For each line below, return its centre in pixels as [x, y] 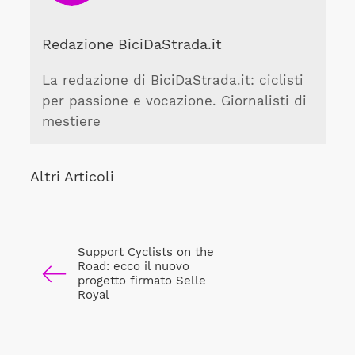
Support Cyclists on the [145, 252]
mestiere [71, 121]
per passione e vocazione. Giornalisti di [174, 101]
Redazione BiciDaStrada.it [132, 44]
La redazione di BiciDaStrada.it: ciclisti [172, 80]
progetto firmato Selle [141, 280]
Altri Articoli [72, 176]
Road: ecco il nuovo [133, 266]
